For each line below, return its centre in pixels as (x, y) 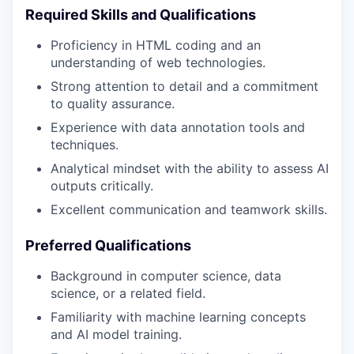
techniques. (85, 145)
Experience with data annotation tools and (178, 128)
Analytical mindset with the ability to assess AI (190, 169)
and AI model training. (116, 335)
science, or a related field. (128, 294)
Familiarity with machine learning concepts (178, 317)
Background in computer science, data (166, 276)
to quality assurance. (113, 104)
